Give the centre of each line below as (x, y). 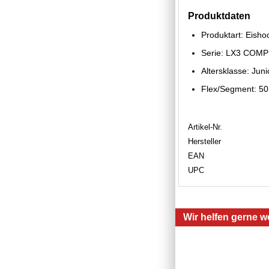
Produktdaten (219, 16)
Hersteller (204, 141)
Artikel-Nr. (205, 127)
